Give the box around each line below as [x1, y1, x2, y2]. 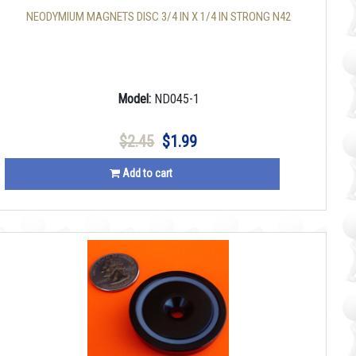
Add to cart [120, 167, 173, 180]
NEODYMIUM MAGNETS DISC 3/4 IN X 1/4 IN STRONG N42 [25, 10, 291, 24]
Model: [117, 91, 154, 106]
